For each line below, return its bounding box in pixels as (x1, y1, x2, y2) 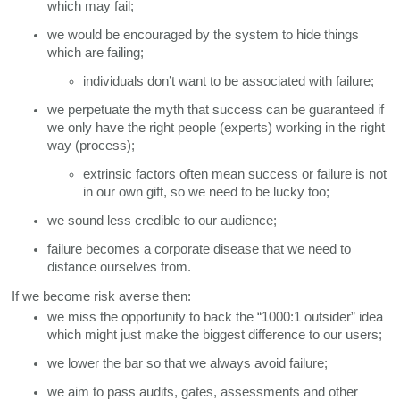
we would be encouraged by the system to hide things (47, 27, 360, 42)
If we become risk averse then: (12, 288, 192, 304)
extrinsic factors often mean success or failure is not (83, 166, 387, 181)
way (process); (47, 137, 139, 153)
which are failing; (47, 45, 145, 60)
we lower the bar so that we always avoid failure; (47, 355, 329, 371)
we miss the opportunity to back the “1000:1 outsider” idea (47, 309, 384, 324)
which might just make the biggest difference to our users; (47, 327, 383, 342)
